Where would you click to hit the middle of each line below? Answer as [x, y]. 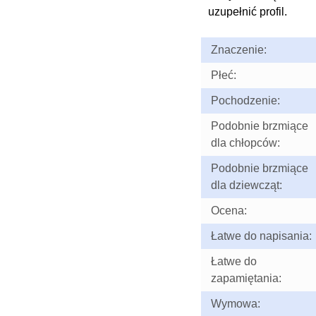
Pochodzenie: [245, 101]
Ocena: [229, 211]
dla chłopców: [245, 143]
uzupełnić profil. [247, 12]
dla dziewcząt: [246, 185]
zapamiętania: [246, 278]
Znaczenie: [238, 50]
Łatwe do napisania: [261, 236]
